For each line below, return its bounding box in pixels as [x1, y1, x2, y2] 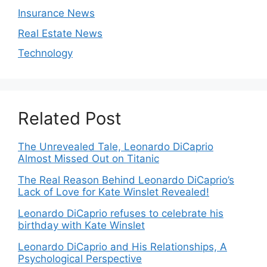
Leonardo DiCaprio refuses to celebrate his [18, 207, 223, 220]
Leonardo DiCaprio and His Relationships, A [18, 241, 227, 253]
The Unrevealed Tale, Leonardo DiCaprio [18, 141, 213, 153]
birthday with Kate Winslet [18, 219, 145, 232]
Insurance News [18, 7, 95, 20]
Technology [18, 47, 73, 60]
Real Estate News [18, 27, 103, 39]
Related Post [18, 108, 122, 129]
